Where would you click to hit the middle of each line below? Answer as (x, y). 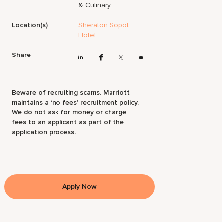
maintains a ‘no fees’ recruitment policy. (76, 103)
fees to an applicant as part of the (68, 122)
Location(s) (30, 25)
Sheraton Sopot (104, 25)
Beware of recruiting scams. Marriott (71, 93)
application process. (44, 132)
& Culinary (95, 5)
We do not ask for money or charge (69, 112)
